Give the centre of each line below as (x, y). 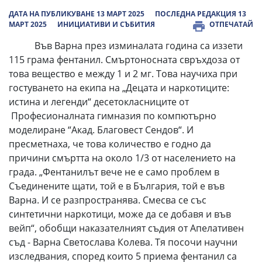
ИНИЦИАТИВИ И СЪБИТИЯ (106, 24)
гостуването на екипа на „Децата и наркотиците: (119, 88)
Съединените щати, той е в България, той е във (117, 186)
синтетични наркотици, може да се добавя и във (120, 214)
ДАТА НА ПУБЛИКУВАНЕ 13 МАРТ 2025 (77, 14)
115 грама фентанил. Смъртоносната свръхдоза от (124, 60)
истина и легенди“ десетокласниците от (99, 102)
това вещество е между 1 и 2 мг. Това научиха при (123, 74)
